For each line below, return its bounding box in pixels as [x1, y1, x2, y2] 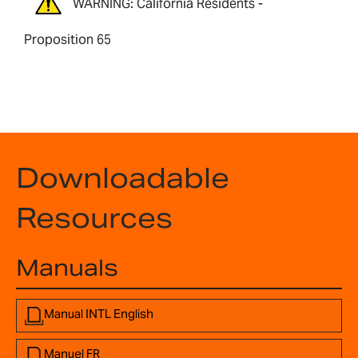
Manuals [16, 253, 118, 283]
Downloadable [16, 161, 229, 197]
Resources [16, 201, 173, 237]
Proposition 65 [24, 31, 111, 49]
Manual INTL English [44, 306, 153, 322]
